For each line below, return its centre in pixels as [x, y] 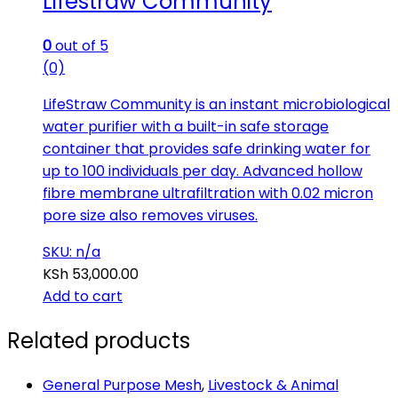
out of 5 [80, 45]
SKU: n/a [72, 251]
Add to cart [83, 296]
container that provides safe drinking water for [207, 148]
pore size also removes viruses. [150, 215]
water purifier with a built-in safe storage [186, 126]
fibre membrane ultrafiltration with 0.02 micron [208, 193]
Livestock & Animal [273, 385]
